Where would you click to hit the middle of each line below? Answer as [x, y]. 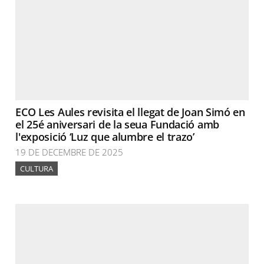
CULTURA [37, 169]
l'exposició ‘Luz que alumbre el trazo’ [105, 137]
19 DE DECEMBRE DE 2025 [70, 152]
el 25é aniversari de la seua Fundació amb [117, 124]
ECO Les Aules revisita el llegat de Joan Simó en [130, 112]
